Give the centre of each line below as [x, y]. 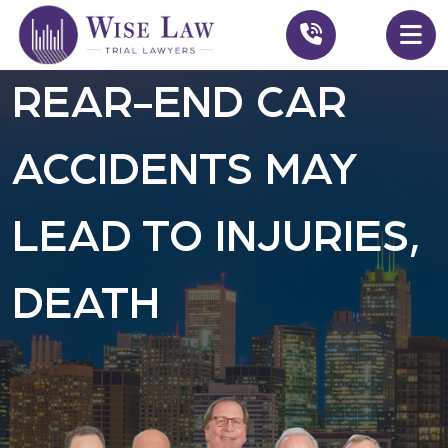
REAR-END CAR [179, 103]
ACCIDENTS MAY [185, 170]
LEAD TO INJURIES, [215, 237]
